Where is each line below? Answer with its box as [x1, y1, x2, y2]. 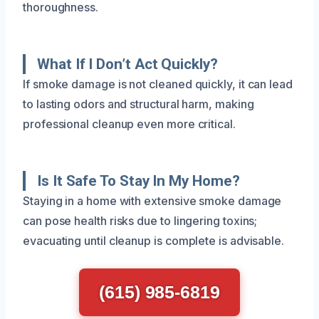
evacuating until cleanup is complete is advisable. [23, 233, 285, 248]
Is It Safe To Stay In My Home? [37, 172, 240, 189]
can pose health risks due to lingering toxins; [23, 213, 258, 228]
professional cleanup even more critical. [23, 116, 236, 131]
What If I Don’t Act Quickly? [37, 55, 218, 73]
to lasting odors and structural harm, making [23, 96, 254, 111]
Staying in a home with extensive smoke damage [23, 193, 282, 208]
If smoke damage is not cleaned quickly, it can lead [23, 76, 293, 91]
